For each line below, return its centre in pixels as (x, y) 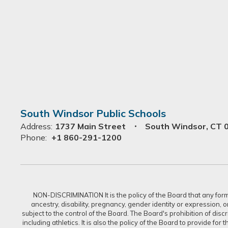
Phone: (34, 137)
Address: (36, 126)
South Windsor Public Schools (93, 113)
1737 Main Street (90, 126)
